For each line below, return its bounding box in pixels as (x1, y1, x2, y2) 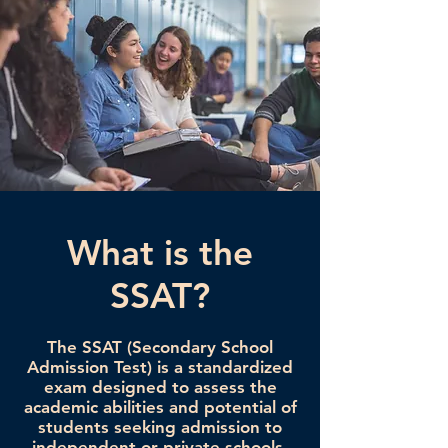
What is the (67, 231, 253, 275)
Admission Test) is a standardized (27, 357, 293, 378)
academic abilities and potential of (23, 397, 297, 418)
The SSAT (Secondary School (47, 337, 273, 358)
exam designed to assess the (43, 377, 277, 398)
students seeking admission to (38, 417, 282, 438)
